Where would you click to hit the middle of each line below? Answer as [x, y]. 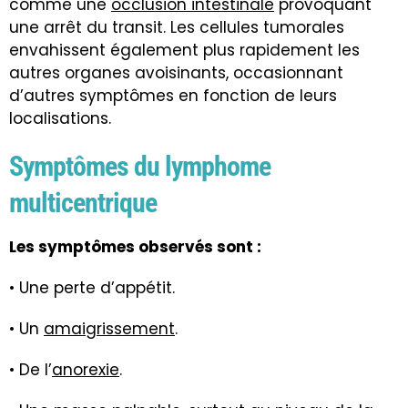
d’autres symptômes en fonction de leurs [173, 96]
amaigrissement [109, 329]
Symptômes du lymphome [140, 167]
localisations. [60, 119]
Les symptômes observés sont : [135, 247]
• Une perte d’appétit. [92, 288]
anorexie [86, 370]
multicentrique [83, 203]
